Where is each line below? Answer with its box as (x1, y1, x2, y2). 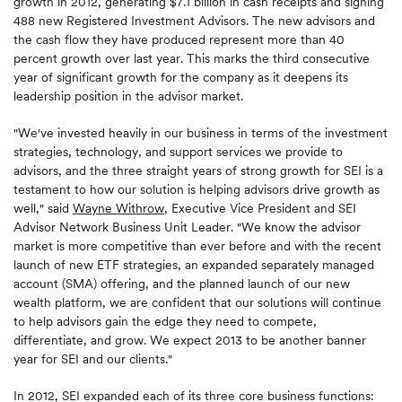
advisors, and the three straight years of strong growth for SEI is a (13, 163, 383, 178)
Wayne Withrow (73, 201, 164, 215)
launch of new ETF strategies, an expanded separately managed (13, 258, 374, 272)
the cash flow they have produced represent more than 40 (13, 32, 345, 47)
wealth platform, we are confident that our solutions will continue (13, 295, 381, 310)
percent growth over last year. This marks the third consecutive (13, 51, 370, 66)
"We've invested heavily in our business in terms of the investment (13, 126, 388, 140)
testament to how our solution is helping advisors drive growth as (13, 182, 380, 197)
